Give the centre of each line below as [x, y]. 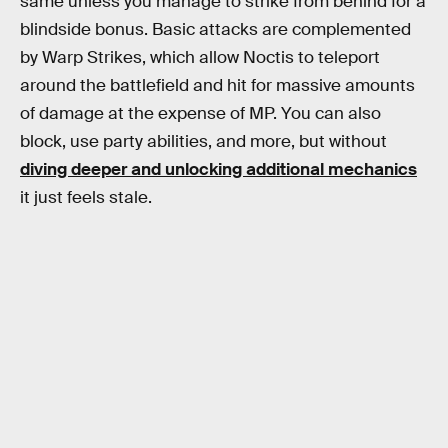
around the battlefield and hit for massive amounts [217, 85]
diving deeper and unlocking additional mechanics [218, 169]
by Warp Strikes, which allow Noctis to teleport [200, 57]
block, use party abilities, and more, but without [203, 141]
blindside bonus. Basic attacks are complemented [215, 29]
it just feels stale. [86, 197]
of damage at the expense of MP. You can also [200, 113]
